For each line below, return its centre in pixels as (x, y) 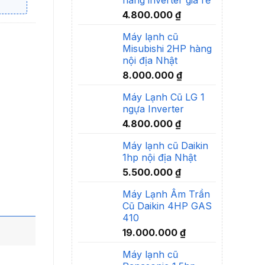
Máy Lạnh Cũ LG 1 (164, 97)
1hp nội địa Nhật (159, 157)
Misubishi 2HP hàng (167, 48)
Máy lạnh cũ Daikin (165, 145)
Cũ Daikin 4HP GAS (167, 206)
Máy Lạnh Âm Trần (166, 194)
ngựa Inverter (153, 109)
